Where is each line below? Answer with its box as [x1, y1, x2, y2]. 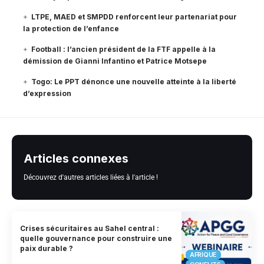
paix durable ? [20, 244, 74, 253]
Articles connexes [24, 151, 128, 166]
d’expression [23, 88, 71, 98]
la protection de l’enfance [23, 24, 119, 33]
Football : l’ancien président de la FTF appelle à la [31, 44, 216, 54]
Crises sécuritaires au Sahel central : [20, 224, 160, 233]
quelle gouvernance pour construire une [20, 234, 173, 243]
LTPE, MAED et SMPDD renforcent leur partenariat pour [31, 12, 237, 21]
